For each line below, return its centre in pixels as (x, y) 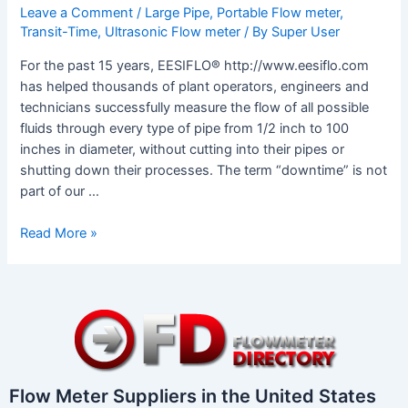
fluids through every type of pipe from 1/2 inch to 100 (185, 128)
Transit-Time (59, 32)
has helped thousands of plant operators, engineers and (195, 86)
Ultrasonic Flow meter (173, 32)
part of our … (60, 191)
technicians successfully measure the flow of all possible (195, 107)
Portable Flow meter (279, 13)
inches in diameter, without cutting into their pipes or (183, 149)
